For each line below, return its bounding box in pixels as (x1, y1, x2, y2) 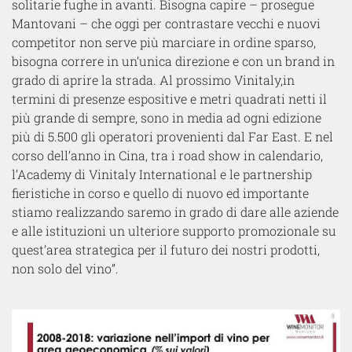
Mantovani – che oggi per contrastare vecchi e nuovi (12, 15, 321, 32)
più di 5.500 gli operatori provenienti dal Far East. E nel (12, 128, 333, 145)
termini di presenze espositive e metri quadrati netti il (12, 90, 327, 108)
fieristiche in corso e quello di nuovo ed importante (12, 185, 309, 202)
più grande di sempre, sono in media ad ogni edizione (12, 109, 321, 126)
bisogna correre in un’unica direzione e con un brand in (12, 53, 335, 70)
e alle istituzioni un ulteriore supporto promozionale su (12, 222, 336, 240)
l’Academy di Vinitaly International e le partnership (12, 166, 312, 183)
